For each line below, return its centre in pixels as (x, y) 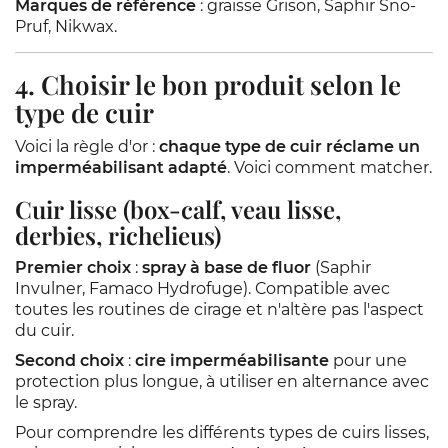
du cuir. (44, 330)
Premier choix (73, 267)
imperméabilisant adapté (121, 167)
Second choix (69, 360)
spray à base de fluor (226, 267)
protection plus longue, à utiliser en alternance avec (222, 381)
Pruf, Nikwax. (66, 26)
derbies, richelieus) (118, 235)
